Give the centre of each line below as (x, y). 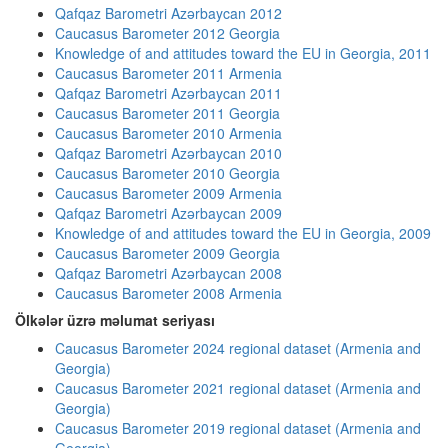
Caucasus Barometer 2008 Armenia (168, 293)
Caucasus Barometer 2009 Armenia (168, 193)
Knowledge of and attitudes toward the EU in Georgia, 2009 (243, 233)
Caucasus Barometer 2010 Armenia (168, 133)
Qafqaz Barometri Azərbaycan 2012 (168, 13)
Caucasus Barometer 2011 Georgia (167, 113)
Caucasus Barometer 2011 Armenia (168, 73)
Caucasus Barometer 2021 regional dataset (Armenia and (238, 388)
